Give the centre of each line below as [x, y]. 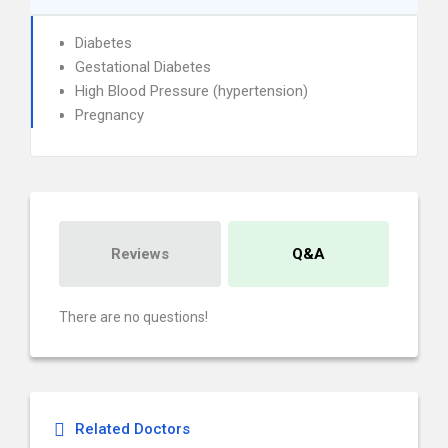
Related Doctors [132, 429]
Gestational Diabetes [143, 67]
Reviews [139, 254]
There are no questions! [133, 317]
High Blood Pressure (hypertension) [191, 91]
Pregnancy [109, 115]
